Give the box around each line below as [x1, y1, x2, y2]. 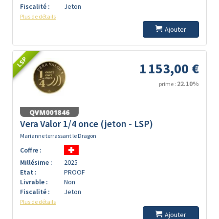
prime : [159, 80, 177, 88]
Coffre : [20, 146, 42, 154]
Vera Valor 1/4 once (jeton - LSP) [20, 118, 153, 130]
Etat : [20, 168, 37, 176]
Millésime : [20, 158, 52, 167]
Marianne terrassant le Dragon [20, 132, 96, 139]
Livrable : [20, 177, 48, 186]
